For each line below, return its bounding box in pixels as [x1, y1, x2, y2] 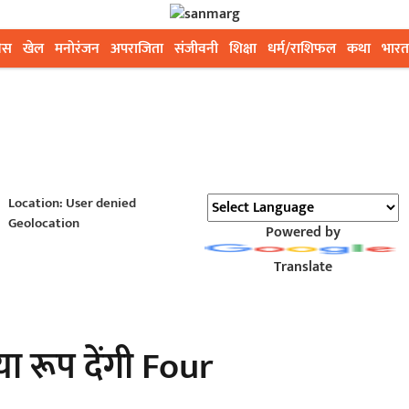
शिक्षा [229, 37, 257, 61]
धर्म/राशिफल [267, 37, 336, 61]
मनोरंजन [55, 37, 100, 61]
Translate [273, 255, 332, 279]
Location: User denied [7, 192, 136, 215]
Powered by [265, 220, 341, 245]
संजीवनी [174, 37, 218, 61]
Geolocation [7, 212, 79, 235]
